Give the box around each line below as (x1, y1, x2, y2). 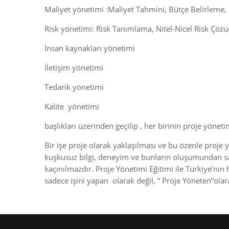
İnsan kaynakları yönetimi (44, 43, 135, 53)
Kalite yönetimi (44, 101, 99, 111)
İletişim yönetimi (44, 62, 103, 73)
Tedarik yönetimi (44, 82, 104, 92)
